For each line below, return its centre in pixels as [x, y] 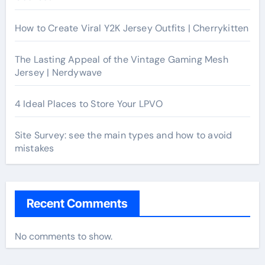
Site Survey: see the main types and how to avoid [123, 135]
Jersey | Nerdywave [58, 72]
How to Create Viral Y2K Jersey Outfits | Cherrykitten [132, 28]
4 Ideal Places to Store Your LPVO [89, 104]
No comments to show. [63, 236]
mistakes [34, 148]
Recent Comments [77, 203]
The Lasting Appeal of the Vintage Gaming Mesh [121, 59]
